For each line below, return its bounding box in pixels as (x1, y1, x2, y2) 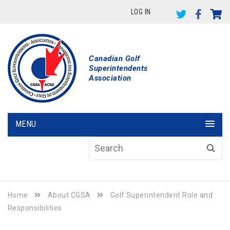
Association (89, 73, 131, 83)
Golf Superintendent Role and (110, 191, 213, 199)
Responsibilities (8, 204, 62, 212)
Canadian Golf (89, 53, 140, 63)
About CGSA (47, 191, 91, 199)
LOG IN (130, 7, 151, 16)
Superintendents (89, 63, 148, 73)
